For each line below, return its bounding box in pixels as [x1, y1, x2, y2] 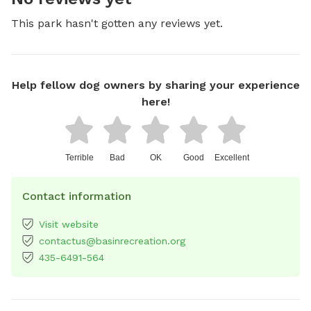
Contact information [22, 189, 131, 203]
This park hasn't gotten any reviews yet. [11, 16, 223, 30]
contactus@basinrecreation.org [39, 235, 185, 246]
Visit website [39, 218, 99, 230]
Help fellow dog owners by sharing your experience [11, 78, 300, 92]
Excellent [215, 152, 249, 162]
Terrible [65, 152, 94, 162]
